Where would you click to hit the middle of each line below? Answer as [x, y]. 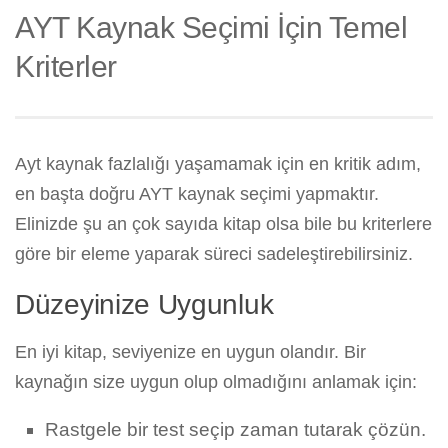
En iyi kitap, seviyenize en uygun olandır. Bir [190, 352]
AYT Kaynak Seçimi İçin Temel [211, 27]
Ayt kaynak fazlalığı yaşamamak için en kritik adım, [218, 164]
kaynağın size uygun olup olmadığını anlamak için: [216, 382]
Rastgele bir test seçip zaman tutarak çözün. [235, 430]
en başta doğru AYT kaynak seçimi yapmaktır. [197, 194]
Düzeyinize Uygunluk [144, 305]
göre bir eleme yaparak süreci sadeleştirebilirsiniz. [214, 254]
